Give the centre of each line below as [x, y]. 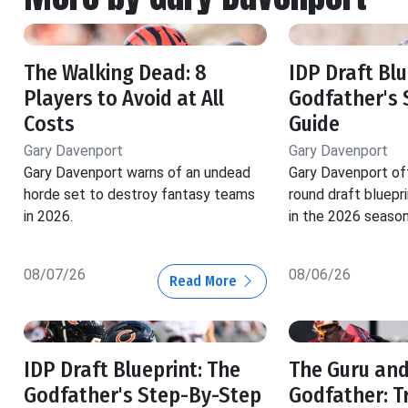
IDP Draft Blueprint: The [132, 370]
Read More [204, 281]
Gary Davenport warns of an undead [137, 173]
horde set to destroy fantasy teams [139, 195]
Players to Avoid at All [124, 99]
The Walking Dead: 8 [115, 73]
